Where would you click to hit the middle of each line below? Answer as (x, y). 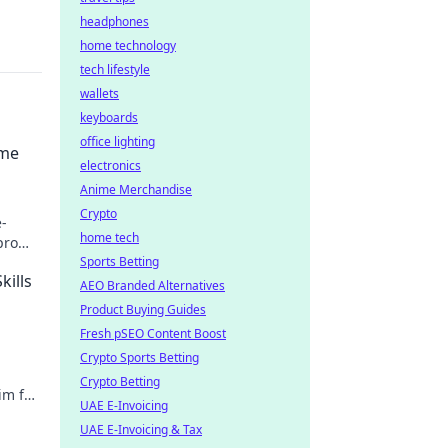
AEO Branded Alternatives (152, 285)
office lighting (117, 141)
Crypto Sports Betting (139, 357)
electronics (110, 165)
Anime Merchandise (136, 189)
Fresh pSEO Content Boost (153, 333)
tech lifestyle (115, 69)
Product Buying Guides (143, 309)
